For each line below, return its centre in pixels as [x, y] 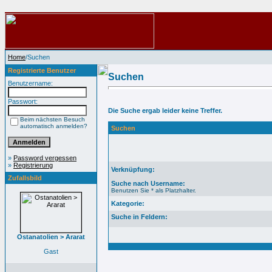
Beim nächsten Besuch [53, 119]
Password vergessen [45, 158]
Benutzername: [30, 83]
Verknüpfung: [133, 169]
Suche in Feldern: [139, 217]
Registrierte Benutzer [42, 70]
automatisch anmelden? [54, 126]
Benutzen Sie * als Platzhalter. [154, 190]
